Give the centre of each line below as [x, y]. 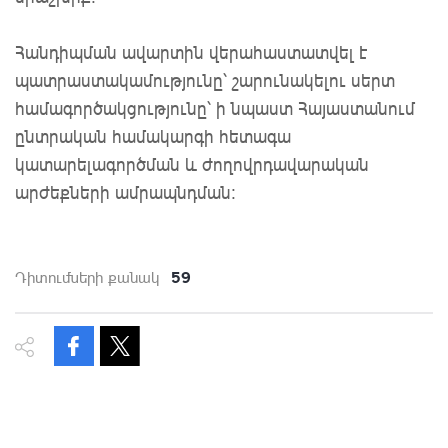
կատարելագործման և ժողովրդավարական [192, 163]
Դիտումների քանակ [87, 276]
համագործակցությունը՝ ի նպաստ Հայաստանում [215, 107]
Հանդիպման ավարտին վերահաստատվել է [191, 51]
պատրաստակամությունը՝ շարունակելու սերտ [205, 79]
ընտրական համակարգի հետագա [153, 135]
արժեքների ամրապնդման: [125, 191]
